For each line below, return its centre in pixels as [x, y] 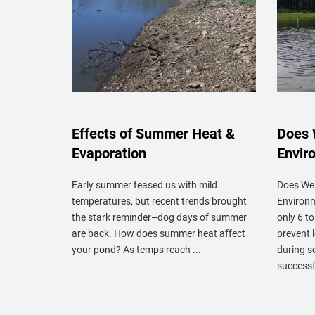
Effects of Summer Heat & [153, 133]
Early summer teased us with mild [144, 185]
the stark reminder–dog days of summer [159, 217]
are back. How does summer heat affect [159, 233]
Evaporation [109, 153]
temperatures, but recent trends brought [159, 201]
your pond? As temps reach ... [136, 249]
